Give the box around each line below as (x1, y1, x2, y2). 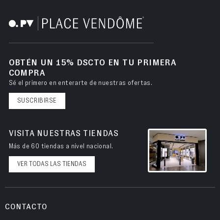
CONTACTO (5, 202, 48, 211)
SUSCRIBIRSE (17, 97, 57, 104)
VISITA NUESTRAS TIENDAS (8, 129, 119, 138)
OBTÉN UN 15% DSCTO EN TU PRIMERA (8, 58, 177, 67)
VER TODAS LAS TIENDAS (17, 161, 86, 167)
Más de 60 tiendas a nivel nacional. (8, 143, 113, 150)
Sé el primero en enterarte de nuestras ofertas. (8, 80, 153, 86)
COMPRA (8, 68, 45, 78)
